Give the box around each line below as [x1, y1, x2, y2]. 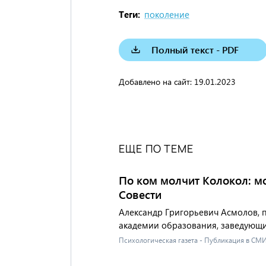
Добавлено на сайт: [119, 76, 192, 87]
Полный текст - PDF [151, 43, 239, 56]
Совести [119, 187, 161, 202]
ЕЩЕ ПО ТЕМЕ [119, 141, 194, 156]
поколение [144, 8, 189, 20]
